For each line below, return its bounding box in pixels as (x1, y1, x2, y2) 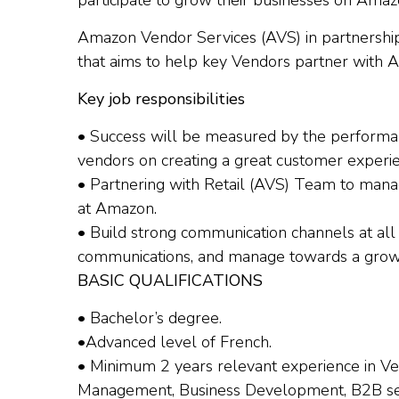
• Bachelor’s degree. (77, 307, 222, 330)
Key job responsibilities (77, 88, 245, 110)
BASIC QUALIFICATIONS (77, 270, 263, 292)
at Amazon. (77, 198, 157, 220)
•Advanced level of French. (77, 331, 272, 354)
